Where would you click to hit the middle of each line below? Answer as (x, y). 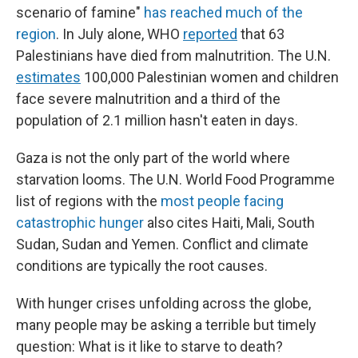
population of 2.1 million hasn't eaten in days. (157, 120)
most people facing (222, 201)
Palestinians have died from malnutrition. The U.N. (173, 56)
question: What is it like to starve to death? (149, 346)
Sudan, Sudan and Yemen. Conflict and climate (162, 244)
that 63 (261, 34)
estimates (48, 77)
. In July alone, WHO (119, 34)
